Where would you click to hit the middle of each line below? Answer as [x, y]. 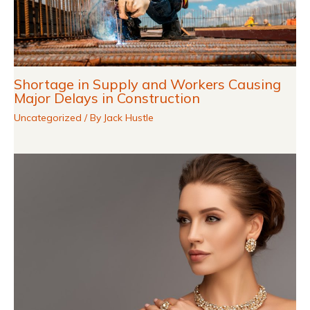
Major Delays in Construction [107, 98]
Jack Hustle [129, 117]
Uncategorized [48, 117]
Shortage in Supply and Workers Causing [147, 84]
